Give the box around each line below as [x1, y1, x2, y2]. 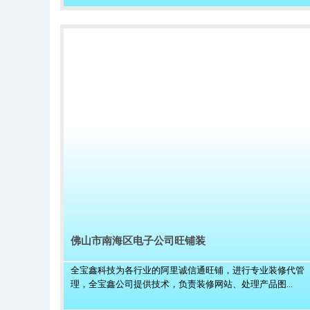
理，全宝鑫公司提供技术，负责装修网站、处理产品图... [71, 279, 293, 289]
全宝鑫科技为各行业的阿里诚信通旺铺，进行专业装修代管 [71, 265, 304, 275]
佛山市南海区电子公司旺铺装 [71, 235, 206, 246]
